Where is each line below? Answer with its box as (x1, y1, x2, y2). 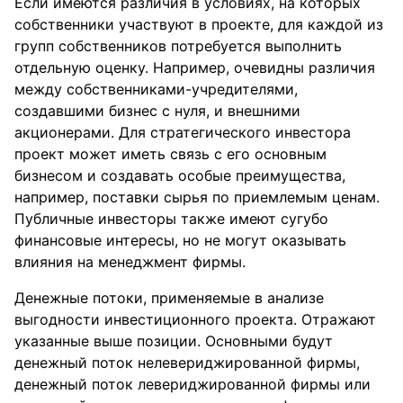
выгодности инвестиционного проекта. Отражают (14, 310, 376, 328)
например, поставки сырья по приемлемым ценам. (14, 188, 380, 206)
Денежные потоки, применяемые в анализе (14, 289, 324, 307)
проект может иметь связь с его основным (14, 145, 327, 163)
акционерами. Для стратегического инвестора (14, 123, 351, 141)
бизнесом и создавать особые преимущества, (14, 166, 345, 184)
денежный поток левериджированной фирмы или (14, 375, 371, 393)
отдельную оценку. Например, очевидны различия (14, 58, 375, 76)
